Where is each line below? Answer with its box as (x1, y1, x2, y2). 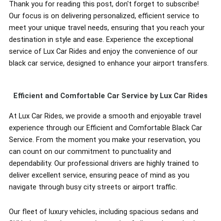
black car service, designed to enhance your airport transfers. (8, 58, 209, 68)
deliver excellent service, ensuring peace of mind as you (8, 171, 189, 180)
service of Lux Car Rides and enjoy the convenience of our (8, 46, 198, 56)
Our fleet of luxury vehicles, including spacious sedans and (8, 207, 198, 216)
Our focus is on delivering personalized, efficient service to (8, 11, 199, 20)
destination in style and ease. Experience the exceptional (8, 35, 193, 44)
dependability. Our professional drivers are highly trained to (8, 159, 199, 168)
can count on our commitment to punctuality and (8, 147, 171, 156)
